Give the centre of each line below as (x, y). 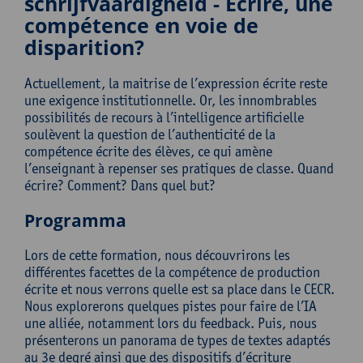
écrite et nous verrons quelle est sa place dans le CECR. (179, 289)
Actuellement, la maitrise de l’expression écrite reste (176, 83)
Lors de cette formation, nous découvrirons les (157, 255)
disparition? (84, 47)
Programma (75, 220)
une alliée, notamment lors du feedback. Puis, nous (171, 323)
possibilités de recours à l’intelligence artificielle (164, 117)
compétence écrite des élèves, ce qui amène (148, 151)
